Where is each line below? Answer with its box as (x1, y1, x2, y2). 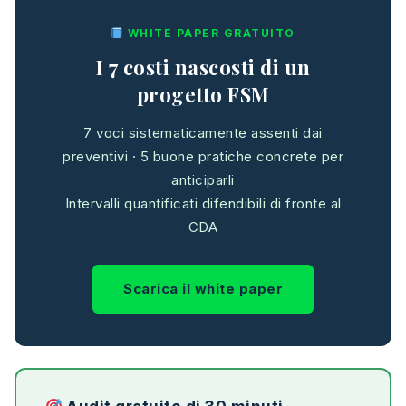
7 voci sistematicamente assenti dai (83, 123, 323, 141)
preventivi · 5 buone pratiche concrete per (63, 147, 343, 165)
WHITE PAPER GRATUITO (123, 25, 295, 40)
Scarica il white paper (123, 279, 283, 297)
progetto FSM (136, 80, 270, 108)
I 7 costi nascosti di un (95, 53, 311, 81)
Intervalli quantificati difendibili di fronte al (64, 194, 342, 212)
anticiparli (171, 170, 235, 188)
